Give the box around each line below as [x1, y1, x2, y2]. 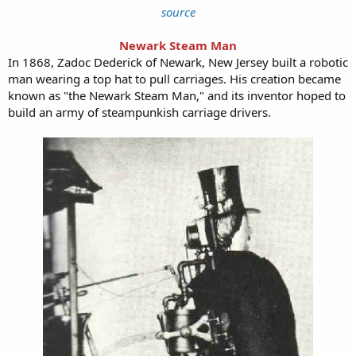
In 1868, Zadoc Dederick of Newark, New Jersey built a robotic [8, 53, 348, 70]
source [161, 3, 195, 20]
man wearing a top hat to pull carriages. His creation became [8, 70, 341, 87]
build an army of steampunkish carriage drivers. [8, 103, 271, 120]
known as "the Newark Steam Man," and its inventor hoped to [8, 87, 346, 103]
